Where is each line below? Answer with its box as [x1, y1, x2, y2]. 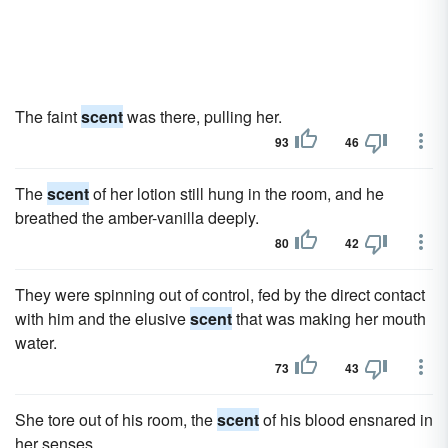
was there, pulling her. [123, 105, 282, 128]
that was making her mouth [232, 307, 426, 330]
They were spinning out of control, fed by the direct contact [15, 283, 425, 306]
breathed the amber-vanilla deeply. [15, 206, 259, 229]
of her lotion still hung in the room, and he [89, 182, 384, 205]
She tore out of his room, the [15, 408, 217, 431]
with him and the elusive [15, 307, 190, 330]
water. [15, 331, 57, 354]
